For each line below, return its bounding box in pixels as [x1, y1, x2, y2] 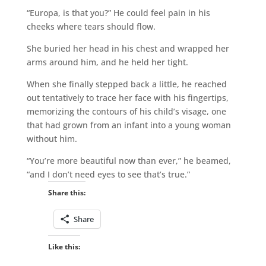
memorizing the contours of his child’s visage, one [26, 105, 226, 117]
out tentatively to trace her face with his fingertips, [26, 91, 229, 103]
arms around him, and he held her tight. [26, 56, 188, 68]
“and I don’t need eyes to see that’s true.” [26, 168, 190, 180]
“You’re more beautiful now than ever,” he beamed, [26, 154, 231, 166]
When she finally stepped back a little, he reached [26, 78, 227, 90]
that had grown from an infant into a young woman [26, 119, 231, 131]
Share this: [47, 187, 85, 198]
